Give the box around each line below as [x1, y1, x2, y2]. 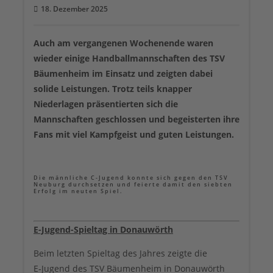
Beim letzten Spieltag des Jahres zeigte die [34, 247, 207, 259]
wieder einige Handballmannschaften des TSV [34, 52, 225, 64]
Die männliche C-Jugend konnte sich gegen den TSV [34, 174, 229, 182]
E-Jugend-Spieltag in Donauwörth [34, 223, 173, 235]
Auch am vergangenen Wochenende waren [34, 37, 213, 49]
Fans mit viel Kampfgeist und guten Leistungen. [34, 129, 234, 140]
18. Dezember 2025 [41, 4, 108, 14]
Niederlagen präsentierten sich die [34, 98, 178, 110]
